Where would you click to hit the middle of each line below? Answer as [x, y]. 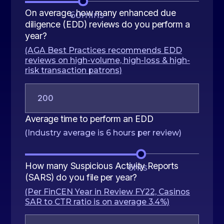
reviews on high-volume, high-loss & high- [107, 60]
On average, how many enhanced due [100, 13]
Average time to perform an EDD [89, 118]
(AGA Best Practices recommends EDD [103, 50]
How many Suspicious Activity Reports [101, 165]
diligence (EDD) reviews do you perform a [107, 24]
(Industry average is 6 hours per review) [103, 133]
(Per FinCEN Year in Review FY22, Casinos [107, 191]
